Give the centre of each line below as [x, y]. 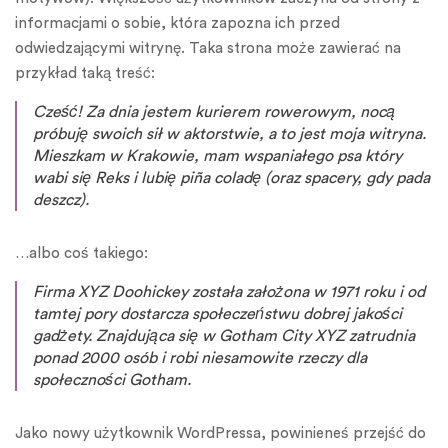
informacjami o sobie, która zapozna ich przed [177, 24]
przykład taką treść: [85, 74]
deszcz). [61, 200]
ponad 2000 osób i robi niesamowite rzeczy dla [200, 358]
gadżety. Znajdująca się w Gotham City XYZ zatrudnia [224, 336]
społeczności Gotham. [112, 380]
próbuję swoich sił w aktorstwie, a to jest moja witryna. [229, 134]
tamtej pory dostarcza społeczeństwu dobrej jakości [217, 314]
